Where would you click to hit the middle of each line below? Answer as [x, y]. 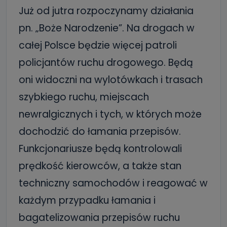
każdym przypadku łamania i [87, 200]
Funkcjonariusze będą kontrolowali [100, 149]
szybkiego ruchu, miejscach [84, 97]
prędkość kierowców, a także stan [100, 166]
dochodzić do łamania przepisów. [100, 131]
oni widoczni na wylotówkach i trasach [111, 80]
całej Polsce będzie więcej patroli [98, 45]
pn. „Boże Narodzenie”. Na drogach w [107, 28]
